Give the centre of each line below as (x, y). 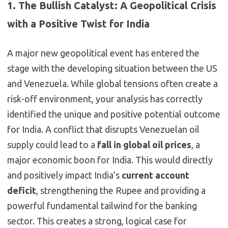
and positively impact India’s (64, 175)
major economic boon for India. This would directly (110, 160)
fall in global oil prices (144, 145)
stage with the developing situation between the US (112, 68)
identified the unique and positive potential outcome (114, 114)
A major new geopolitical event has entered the (103, 53)
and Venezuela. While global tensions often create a (112, 84)
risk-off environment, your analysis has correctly (105, 99)
